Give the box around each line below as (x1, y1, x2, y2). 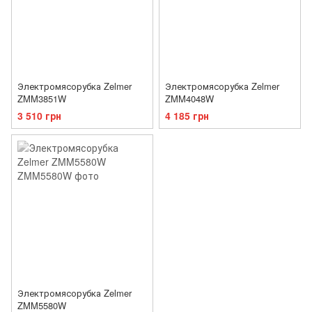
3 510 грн (17, 109, 61, 123)
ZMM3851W (17, 92, 66, 106)
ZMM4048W (165, 92, 214, 106)
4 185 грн (165, 109, 209, 123)
